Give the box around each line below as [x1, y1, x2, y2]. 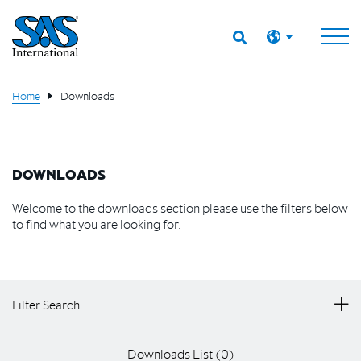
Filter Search [12, 297, 80, 313]
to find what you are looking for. [12, 216, 181, 232]
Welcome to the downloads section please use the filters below [12, 200, 348, 216]
